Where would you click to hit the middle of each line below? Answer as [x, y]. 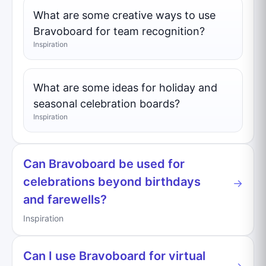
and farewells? [65, 199]
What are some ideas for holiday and [125, 87]
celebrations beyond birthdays [112, 181]
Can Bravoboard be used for [104, 164]
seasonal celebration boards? [107, 103]
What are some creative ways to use [124, 15]
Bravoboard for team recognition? [119, 31]
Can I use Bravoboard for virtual [114, 256]
